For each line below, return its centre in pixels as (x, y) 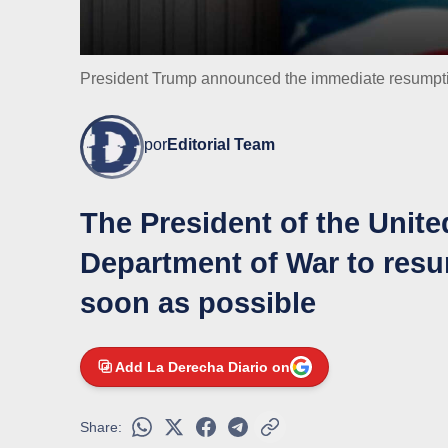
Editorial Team (221, 145)
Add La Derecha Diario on (202, 367)
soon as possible (198, 303)
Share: (101, 427)
